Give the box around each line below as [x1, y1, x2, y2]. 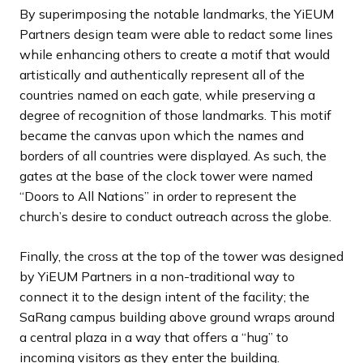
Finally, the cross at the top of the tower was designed [19, 248, 344, 264]
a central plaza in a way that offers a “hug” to [19, 329, 288, 345]
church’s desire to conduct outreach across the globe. [19, 208, 331, 224]
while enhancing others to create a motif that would [19, 46, 330, 62]
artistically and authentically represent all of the [19, 66, 305, 83]
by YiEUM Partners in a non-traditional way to [19, 268, 295, 284]
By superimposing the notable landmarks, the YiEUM [19, 6, 334, 22]
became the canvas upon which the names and [19, 127, 304, 143]
